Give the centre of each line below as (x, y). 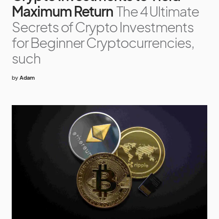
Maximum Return (63, 11)
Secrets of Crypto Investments (103, 26)
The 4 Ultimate (158, 11)
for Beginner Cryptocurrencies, (103, 42)
